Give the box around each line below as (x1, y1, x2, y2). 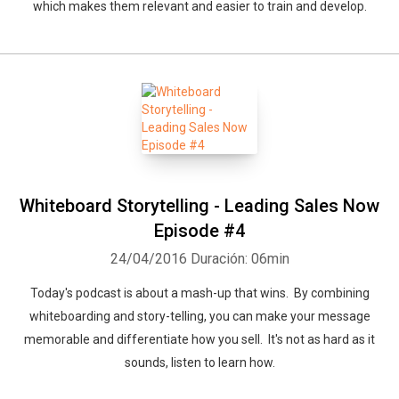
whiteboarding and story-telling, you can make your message (28, 309, 370, 323)
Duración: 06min (190, 250, 289, 267)
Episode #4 (154, 220, 245, 241)
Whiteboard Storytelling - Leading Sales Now (20, 195, 379, 216)
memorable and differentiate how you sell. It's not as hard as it (24, 332, 375, 346)
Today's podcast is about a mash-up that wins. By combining (29, 286, 370, 300)
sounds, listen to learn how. (124, 355, 275, 370)
